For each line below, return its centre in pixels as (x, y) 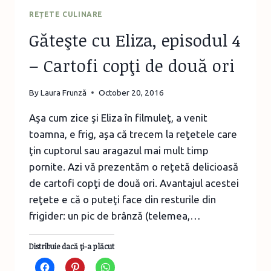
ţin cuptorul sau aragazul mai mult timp (119, 150)
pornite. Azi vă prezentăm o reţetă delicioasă (134, 166)
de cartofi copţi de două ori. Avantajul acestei (134, 183)
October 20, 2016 (132, 92)
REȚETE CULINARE (66, 15)
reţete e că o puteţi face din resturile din (122, 199)
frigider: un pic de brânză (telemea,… (115, 215)
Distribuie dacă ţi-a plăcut (72, 246)
